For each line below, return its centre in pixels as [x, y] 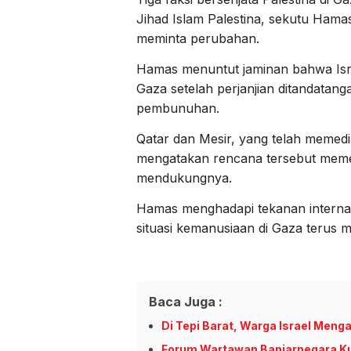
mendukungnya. [184, 178]
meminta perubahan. [198, 39]
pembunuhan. [178, 109]
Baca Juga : [186, 302]
